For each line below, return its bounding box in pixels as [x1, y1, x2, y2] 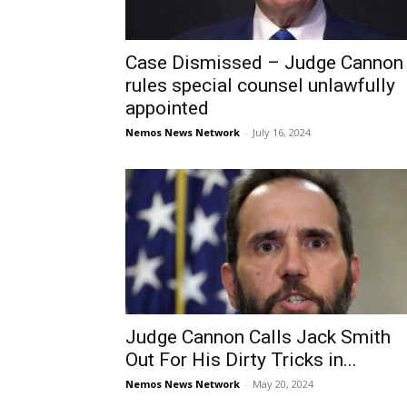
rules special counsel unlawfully [125, 74, 395, 96]
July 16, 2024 [253, 125, 311, 139]
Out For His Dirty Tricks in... [125, 349, 357, 371]
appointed [125, 97, 209, 119]
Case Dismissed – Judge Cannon [125, 52, 403, 74]
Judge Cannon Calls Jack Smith [125, 326, 391, 348]
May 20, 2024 [253, 377, 313, 391]
